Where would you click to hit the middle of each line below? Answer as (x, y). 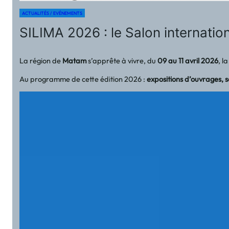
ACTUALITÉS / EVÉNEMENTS (52, 13)
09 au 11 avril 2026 (188, 61)
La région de (41, 61)
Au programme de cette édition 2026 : (83, 79)
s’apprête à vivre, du (122, 61)
